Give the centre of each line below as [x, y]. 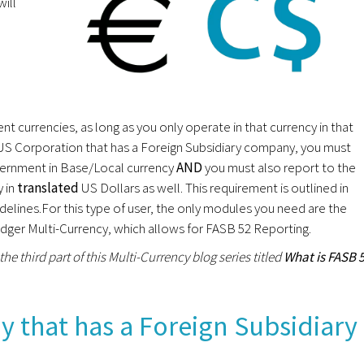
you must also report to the [280, 168]
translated [49, 188]
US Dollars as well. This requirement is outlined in [215, 188]
